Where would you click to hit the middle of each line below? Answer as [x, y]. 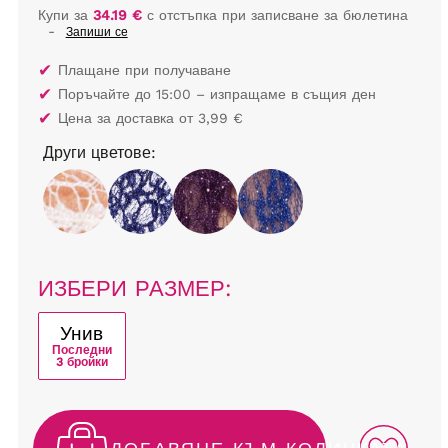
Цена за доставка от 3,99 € [150, 118]
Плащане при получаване [144, 70]
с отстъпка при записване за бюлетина [274, 15]
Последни [81, 350]
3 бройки [81, 362]
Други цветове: [99, 152]
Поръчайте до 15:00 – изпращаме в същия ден [216, 94]
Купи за [65, 15]
